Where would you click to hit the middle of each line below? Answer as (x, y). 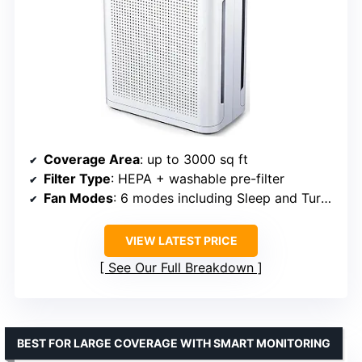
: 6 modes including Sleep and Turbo (217, 198)
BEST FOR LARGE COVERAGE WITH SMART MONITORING (174, 343)
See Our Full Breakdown (181, 267)
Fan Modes (78, 198)
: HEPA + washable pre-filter (198, 178)
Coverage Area (92, 159)
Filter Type (77, 178)
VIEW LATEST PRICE (181, 240)
